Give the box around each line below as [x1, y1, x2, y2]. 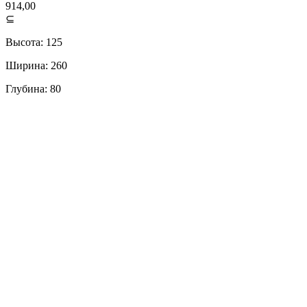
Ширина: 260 [5, 59, 67, 71]
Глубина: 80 [5, 82, 61, 95]
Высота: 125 [5, 36, 62, 48]
